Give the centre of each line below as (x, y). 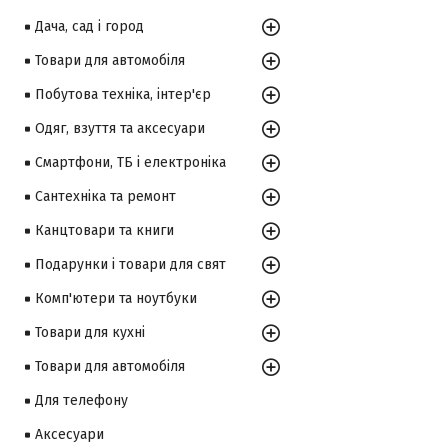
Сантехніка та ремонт (105, 196)
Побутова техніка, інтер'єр (123, 94)
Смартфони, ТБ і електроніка (130, 162)
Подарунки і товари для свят (130, 264)
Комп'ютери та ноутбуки (116, 298)
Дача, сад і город (89, 26)
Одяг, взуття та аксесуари (120, 128)
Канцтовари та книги (104, 230)
